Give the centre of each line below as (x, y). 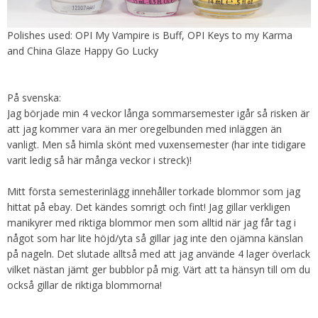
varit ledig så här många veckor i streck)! (99, 160)
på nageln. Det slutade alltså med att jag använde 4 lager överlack (159, 254)
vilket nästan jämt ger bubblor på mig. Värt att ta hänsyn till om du (159, 270)
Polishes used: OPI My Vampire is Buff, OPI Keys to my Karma (150, 35)
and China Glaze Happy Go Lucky (83, 51)
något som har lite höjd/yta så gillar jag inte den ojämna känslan (155, 238)
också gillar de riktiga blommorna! (84, 285)
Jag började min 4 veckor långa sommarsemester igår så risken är (158, 114)
